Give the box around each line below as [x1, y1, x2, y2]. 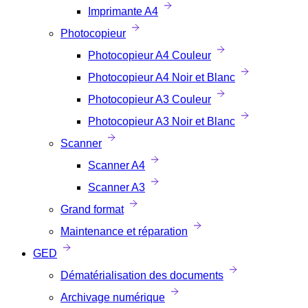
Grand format [60, 203, 124, 215]
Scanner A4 [88, 159, 145, 171]
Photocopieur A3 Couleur [88, 93, 211, 105]
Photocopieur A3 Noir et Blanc [88, 115, 235, 127]
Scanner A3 [88, 181, 145, 193]
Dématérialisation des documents [60, 269, 223, 281]
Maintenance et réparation [60, 225, 188, 237]
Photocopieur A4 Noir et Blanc [88, 71, 235, 83]
